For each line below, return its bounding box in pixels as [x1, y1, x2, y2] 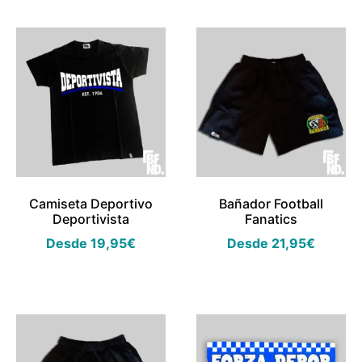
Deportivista [53, 211, 130, 228]
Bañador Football [218, 196, 323, 213]
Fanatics [244, 211, 297, 228]
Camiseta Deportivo [29, 196, 154, 213]
